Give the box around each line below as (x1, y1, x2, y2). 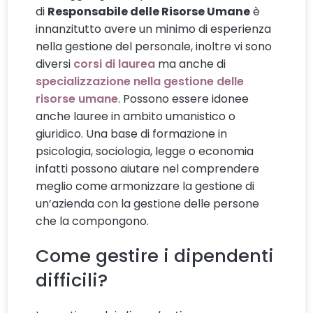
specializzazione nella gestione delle (36, 73, 245, 89)
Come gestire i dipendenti (36, 242, 275, 268)
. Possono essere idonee (118, 90, 249, 107)
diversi (36, 55, 74, 72)
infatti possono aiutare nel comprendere (36, 160, 260, 177)
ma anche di (155, 55, 226, 72)
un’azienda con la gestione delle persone (36, 195, 260, 212)
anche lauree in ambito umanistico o (36, 108, 236, 124)
